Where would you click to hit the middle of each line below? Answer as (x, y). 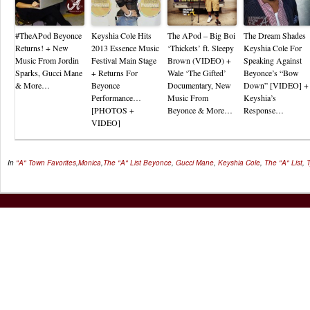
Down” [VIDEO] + (276, 85)
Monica (90, 163)
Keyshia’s (260, 98)
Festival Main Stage (124, 60)
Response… (264, 110)
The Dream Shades (275, 35)
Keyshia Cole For (273, 48)
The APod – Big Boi (201, 35)
